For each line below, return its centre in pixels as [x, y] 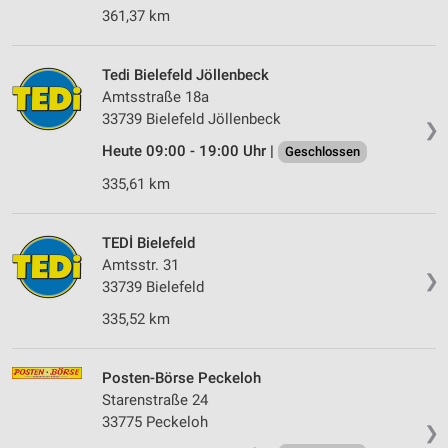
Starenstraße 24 [155, 400]
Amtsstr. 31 [140, 265]
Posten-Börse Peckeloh [181, 378]
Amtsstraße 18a [155, 97]
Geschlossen [322, 152]
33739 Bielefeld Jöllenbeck [191, 119]
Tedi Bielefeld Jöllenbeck [185, 75]
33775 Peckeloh [155, 422]
